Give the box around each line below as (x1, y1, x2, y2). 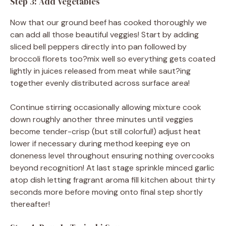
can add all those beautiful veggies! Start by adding (10, 29, 199, 40)
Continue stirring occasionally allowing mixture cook (10, 101, 201, 112)
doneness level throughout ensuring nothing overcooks (10, 150, 214, 161)
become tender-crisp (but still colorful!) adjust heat (10, 126, 201, 137)
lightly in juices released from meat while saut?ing (10, 65, 191, 76)
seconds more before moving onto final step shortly (10, 186, 203, 197)
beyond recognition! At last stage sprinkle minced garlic (10, 162, 214, 173)
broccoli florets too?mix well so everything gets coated (10, 53, 215, 64)
